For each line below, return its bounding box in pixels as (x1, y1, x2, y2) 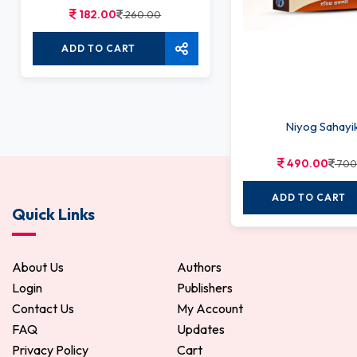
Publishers (177, 279, 233, 296)
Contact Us (12, 300, 74, 316)
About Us (12, 258, 64, 275)
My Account (177, 300, 243, 316)
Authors (177, 258, 222, 275)
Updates (177, 320, 225, 337)
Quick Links (12, 203, 95, 224)
